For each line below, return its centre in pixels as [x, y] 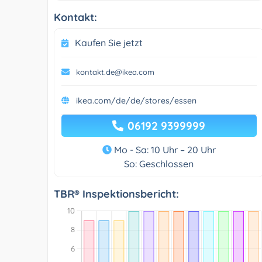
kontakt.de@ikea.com [115, 72]
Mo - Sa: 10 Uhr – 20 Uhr [163, 149]
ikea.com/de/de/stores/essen [136, 100]
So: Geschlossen [159, 163]
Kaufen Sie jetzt [109, 42]
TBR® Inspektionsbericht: [116, 194]
